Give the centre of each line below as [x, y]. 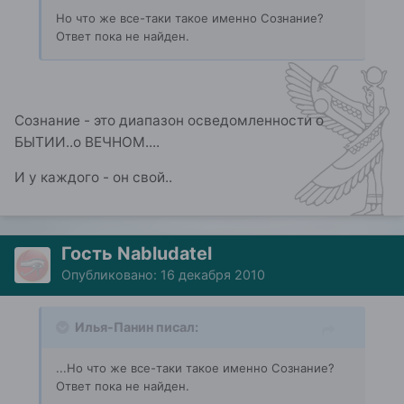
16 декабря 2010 [213, 275]
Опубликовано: [111, 275]
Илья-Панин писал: [137, 327]
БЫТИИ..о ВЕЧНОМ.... [87, 142]
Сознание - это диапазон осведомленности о [169, 120]
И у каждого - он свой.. [93, 178]
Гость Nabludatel [137, 254]
